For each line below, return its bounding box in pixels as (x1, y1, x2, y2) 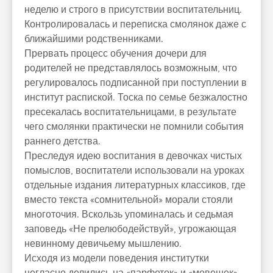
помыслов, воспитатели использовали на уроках (24, 165, 244, 177)
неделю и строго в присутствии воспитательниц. (24, 4, 242, 16)
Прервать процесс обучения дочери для (24, 48, 207, 60)
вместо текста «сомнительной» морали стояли (24, 194, 233, 206)
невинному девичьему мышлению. (24, 238, 182, 250)
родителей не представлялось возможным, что (24, 62, 237, 74)
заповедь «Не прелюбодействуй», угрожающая (24, 223, 236, 235)
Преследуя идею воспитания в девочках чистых (24, 150, 242, 162)
